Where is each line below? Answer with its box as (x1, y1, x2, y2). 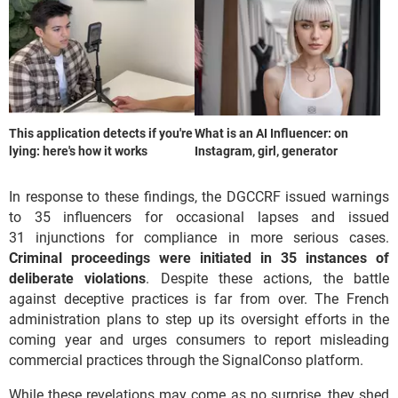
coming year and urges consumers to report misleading (9, 330, 389, 348)
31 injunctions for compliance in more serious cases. (9, 228, 389, 246)
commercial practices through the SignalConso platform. (9, 351, 363, 369)
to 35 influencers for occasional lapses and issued (9, 208, 389, 226)
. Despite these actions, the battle (146, 269, 390, 287)
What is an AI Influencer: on (195, 125, 348, 140)
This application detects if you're (9, 125, 193, 140)
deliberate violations (9, 269, 147, 287)
